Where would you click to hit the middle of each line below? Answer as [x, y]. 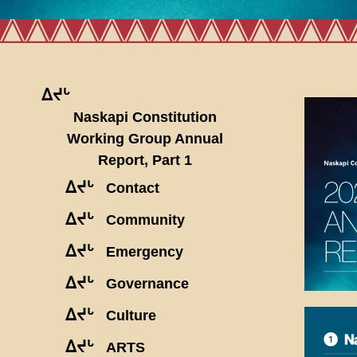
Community [145, 220]
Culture [131, 315]
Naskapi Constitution [145, 117]
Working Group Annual [145, 138]
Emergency [145, 251]
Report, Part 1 [145, 160]
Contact [133, 188]
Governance [147, 283]
